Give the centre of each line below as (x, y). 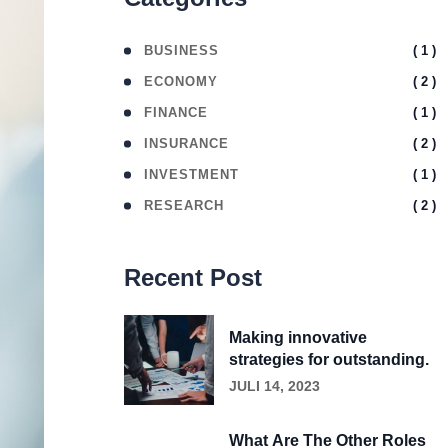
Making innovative (298, 337)
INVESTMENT (191, 174)
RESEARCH (184, 205)
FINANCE (176, 112)
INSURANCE (186, 143)
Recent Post (193, 277)
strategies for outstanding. (329, 359)
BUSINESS (181, 50)
